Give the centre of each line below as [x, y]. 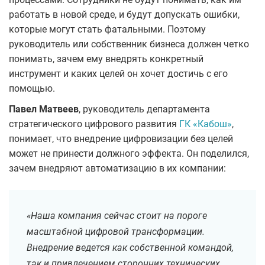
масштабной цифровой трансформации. [116, 232]
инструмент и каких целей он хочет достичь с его [118, 74]
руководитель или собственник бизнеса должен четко [129, 44]
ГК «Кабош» [206, 124]
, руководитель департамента [144, 109]
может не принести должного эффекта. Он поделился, [129, 154]
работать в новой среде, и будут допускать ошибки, [124, 15]
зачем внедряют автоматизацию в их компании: [117, 169]
